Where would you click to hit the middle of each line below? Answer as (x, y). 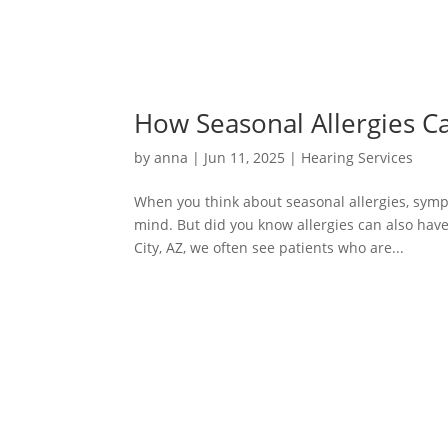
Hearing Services (357, 157)
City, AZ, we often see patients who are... (269, 247)
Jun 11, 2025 (245, 157)
